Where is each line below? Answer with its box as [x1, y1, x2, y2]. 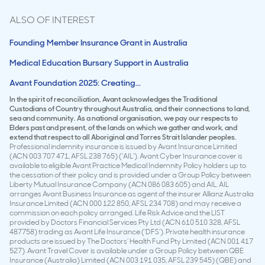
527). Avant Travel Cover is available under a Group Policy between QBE [9, 245, 244, 256]
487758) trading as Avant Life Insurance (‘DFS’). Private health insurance [9, 227, 245, 237]
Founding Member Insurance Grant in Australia [9, 37, 188, 48]
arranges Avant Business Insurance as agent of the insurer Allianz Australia [9, 189, 254, 199]
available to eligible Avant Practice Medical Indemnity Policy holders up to [9, 160, 246, 170]
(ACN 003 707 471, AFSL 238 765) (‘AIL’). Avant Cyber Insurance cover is [9, 151, 243, 161]
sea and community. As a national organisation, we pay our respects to [9, 113, 238, 123]
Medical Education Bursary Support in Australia [9, 57, 189, 68]
